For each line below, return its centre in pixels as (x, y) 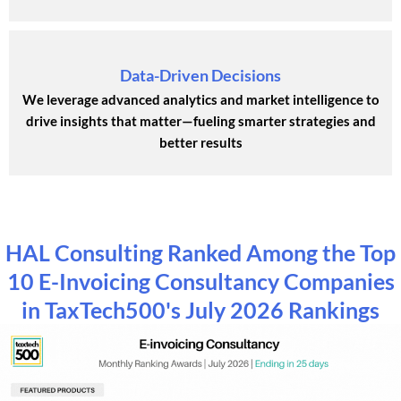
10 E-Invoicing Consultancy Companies (200, 281)
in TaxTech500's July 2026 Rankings (200, 309)
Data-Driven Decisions (200, 75)
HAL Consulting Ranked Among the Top (200, 252)
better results (200, 142)
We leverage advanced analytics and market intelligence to (200, 99)
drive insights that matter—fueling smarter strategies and (200, 120)
